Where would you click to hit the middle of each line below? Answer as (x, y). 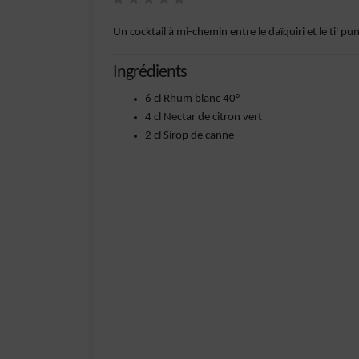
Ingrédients (150, 73)
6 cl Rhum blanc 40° (192, 99)
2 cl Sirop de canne (190, 136)
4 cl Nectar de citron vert (204, 117)
